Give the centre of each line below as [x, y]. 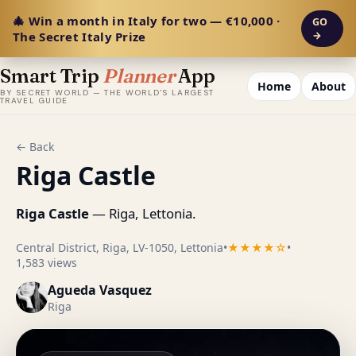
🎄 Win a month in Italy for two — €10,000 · [147, 21]
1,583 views [46, 262]
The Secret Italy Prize [79, 37]
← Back [35, 147]
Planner [139, 76]
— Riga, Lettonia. [143, 213]
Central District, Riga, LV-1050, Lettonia [120, 247]
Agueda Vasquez [100, 290]
